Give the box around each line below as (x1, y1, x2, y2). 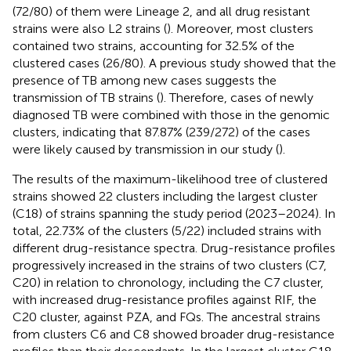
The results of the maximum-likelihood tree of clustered (13, 171, 327, 186)
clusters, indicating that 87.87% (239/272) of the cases (13, 124, 310, 139)
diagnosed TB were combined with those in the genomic (13, 107, 330, 122)
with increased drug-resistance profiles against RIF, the (13, 291, 317, 307)
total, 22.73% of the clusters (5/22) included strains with (13, 223, 321, 238)
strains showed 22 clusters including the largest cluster (13, 188, 317, 204)
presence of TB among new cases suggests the (13, 72, 277, 88)
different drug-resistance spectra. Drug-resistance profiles (13, 240, 335, 255)
